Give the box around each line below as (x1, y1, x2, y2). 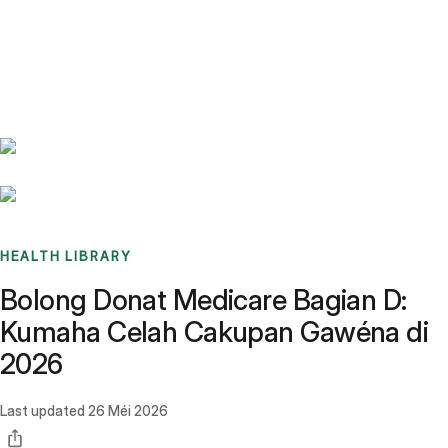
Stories (103, 16, 146, 34)
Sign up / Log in (49, 40, 152, 58)
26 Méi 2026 (88, 402, 168, 420)
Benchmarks (24, 16, 103, 34)
